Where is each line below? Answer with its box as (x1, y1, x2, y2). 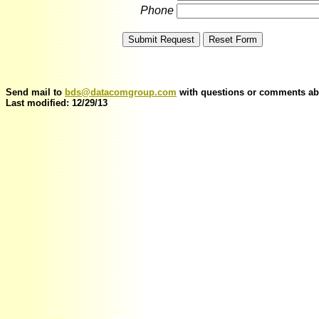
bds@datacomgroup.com (65, 87, 177, 98)
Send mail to (6, 87, 65, 98)
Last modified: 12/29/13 (6, 98, 108, 109)
